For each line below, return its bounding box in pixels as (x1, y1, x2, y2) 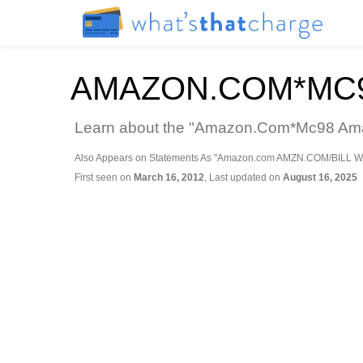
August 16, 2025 (283, 172, 357, 183)
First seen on (75, 172, 134, 183)
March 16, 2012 (134, 172, 204, 183)
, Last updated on (204, 172, 283, 183)
